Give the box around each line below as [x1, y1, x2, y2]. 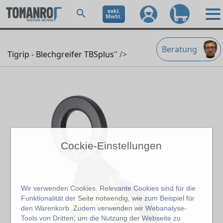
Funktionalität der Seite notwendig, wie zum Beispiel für [21, 194, 195, 203]
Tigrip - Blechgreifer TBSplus [7, 49, 114, 60]
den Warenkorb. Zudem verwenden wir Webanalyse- [21, 204, 187, 213]
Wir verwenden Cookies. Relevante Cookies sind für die [21, 184, 196, 193]
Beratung [162, 44, 197, 55]
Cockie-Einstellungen [61, 140, 162, 152]
